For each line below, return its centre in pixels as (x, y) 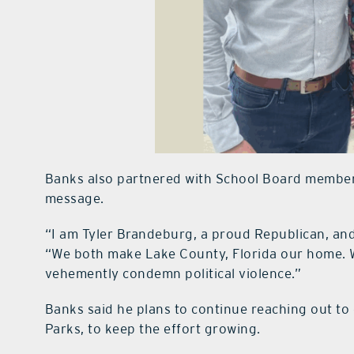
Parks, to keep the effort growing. (153, 329)
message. (74, 199)
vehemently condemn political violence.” (173, 274)
